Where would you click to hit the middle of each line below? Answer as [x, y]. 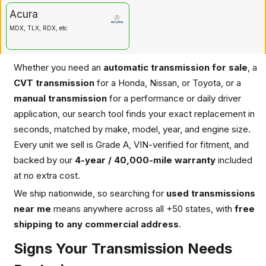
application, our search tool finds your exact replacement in [134, 113]
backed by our [44, 160]
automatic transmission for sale [175, 67]
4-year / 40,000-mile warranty [145, 160]
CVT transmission [54, 83]
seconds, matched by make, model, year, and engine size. [132, 129]
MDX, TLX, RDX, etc [38, 28]
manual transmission [60, 98]
